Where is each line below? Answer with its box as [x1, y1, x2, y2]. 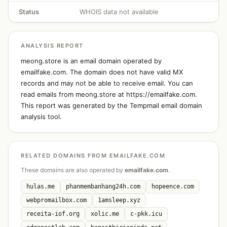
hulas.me [26, 183, 55, 190]
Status [19, 8, 39, 16]
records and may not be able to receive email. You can [21, 79, 193, 87]
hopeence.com [152, 183, 194, 190]
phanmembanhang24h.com [66, 183, 140, 190]
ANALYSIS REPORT [21, 42, 84, 49]
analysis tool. [21, 112, 62, 121]
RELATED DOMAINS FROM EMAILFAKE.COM [21, 152, 165, 159]
